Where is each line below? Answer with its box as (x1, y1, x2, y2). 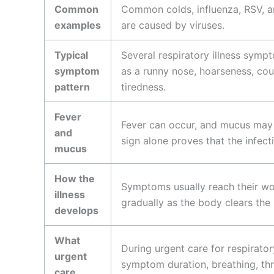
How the (54, 172, 95, 185)
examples (54, 18, 101, 31)
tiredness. (121, 80, 166, 93)
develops (54, 204, 98, 217)
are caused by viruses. (121, 18, 224, 31)
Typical (54, 48, 88, 61)
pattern (54, 80, 90, 93)
